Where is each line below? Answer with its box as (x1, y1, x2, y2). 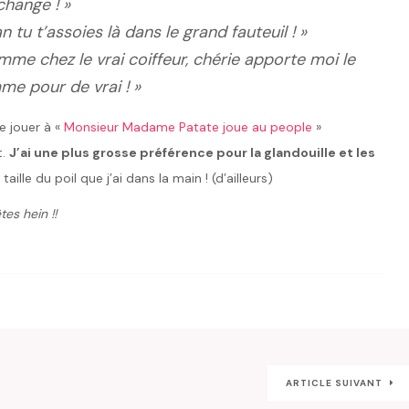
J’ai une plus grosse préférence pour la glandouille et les (9, 144, 375, 162)
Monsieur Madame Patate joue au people (64, 119, 312, 136)
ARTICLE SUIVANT (286, 377, 385, 390)
